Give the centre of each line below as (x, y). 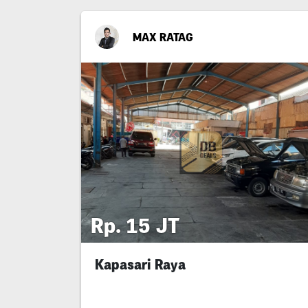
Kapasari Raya (140, 264)
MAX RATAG (163, 37)
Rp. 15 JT (135, 225)
